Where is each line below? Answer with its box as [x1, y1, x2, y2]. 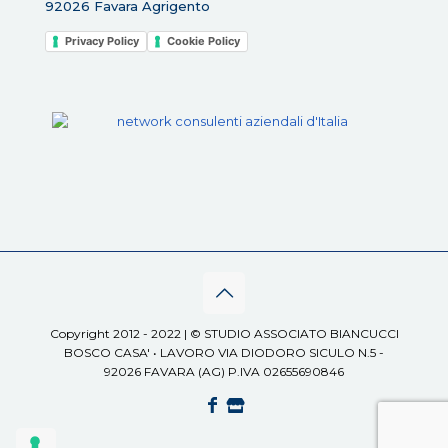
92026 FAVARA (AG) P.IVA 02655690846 [104, 364, 344, 380]
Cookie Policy [167, 34, 240, 49]
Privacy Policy [65, 34, 139, 49]
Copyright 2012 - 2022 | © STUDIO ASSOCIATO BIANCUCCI [49, 326, 399, 342]
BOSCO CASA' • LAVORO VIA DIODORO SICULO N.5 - [64, 345, 384, 361]
